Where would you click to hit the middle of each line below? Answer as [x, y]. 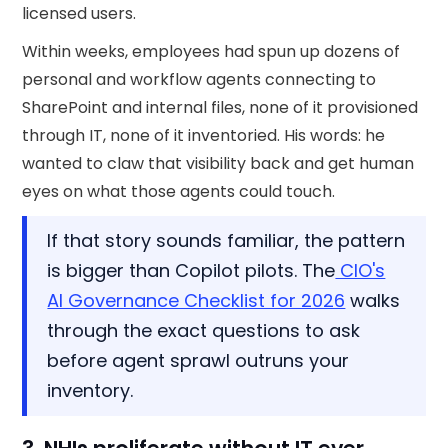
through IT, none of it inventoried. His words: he [204, 135]
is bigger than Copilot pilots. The [191, 270]
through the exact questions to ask [204, 330]
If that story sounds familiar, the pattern [226, 240]
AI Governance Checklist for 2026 [196, 300]
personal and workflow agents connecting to [199, 79]
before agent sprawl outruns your [198, 360]
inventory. [90, 390]
